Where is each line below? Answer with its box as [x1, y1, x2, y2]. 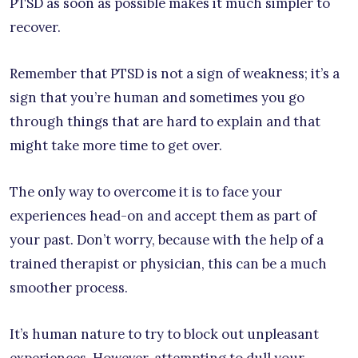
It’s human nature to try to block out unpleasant [10, 324, 319, 343]
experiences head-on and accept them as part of [10, 206, 316, 225]
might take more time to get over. [10, 136, 222, 154]
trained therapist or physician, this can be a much [10, 254, 327, 272]
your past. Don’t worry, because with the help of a [10, 230, 324, 249]
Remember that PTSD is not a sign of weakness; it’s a [10, 64, 340, 82]
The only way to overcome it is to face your [10, 182, 282, 201]
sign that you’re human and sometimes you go [10, 88, 304, 106]
